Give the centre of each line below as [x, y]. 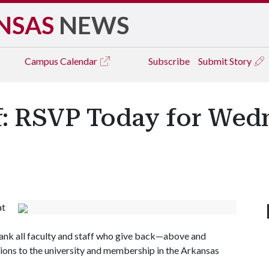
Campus [42, 61]
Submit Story [226, 61]
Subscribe [169, 61]
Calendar [80, 61]
